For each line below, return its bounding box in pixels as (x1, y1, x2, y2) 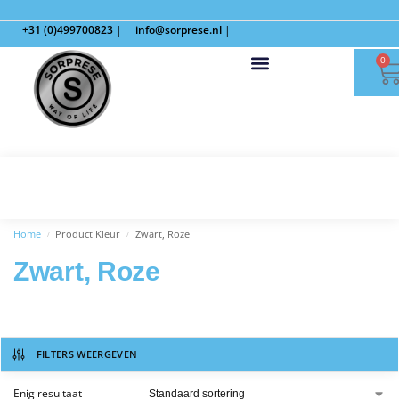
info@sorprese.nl (135, 22, 222, 37)
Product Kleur (55, 228, 121, 241)
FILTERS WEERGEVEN (36, 346, 138, 361)
